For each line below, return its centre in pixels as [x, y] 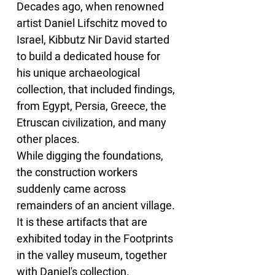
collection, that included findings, [97, 90]
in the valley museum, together [93, 256]
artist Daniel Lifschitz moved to [93, 24]
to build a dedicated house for [90, 57]
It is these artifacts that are [83, 223]
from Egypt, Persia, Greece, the [93, 107]
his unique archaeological [79, 73]
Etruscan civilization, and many [93, 123]
